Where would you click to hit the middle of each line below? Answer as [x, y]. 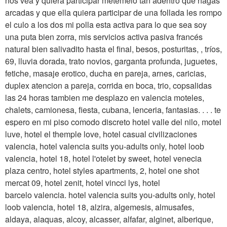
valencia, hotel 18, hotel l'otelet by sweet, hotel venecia [103, 158]
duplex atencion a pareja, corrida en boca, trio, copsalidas [108, 85]
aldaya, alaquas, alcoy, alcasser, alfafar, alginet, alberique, [109, 219]
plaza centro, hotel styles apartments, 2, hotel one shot [102, 170]
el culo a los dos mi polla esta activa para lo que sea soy [106, 24]
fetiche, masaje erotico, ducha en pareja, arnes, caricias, [106, 73]
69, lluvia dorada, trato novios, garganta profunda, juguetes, [111, 61]
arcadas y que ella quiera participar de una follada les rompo [113, 12]
